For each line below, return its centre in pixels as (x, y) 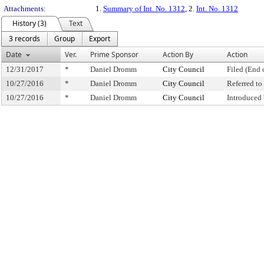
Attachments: (25, 9)
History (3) (29, 23)
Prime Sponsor (114, 55)
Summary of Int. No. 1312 (144, 9)
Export (100, 39)
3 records (24, 39)
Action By (178, 55)
